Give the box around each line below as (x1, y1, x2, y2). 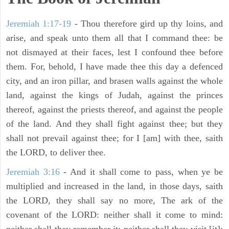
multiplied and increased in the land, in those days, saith (6, 181, 223, 192)
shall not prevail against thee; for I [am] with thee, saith (6, 133, 223, 144)
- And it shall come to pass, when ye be (59, 167, 223, 177)
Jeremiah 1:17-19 (6, 18, 72, 29)
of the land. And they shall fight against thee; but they (6, 119, 223, 129)
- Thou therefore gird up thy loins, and (71, 18, 223, 29)
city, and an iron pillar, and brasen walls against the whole (6, 76, 223, 86)
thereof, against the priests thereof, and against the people (6, 104, 223, 115)
